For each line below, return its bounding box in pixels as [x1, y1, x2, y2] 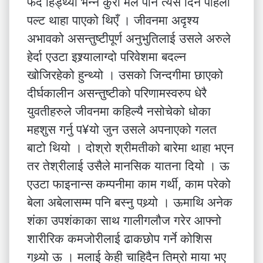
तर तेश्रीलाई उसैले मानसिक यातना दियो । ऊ [27, 159, 230, 173]
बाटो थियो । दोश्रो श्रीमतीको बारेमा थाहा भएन [27, 140, 234, 155]
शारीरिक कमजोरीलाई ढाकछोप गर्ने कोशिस [27, 231, 212, 246]
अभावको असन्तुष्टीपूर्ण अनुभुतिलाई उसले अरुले [27, 31, 231, 46]
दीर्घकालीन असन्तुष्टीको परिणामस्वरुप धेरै [27, 86, 207, 100]
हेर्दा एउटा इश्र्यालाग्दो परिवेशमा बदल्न [27, 49, 186, 64]
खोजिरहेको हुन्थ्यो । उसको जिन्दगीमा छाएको [27, 68, 223, 82]
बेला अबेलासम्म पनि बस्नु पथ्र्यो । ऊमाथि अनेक [27, 195, 232, 210]
